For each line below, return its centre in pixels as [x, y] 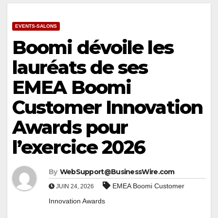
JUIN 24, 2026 [74, 187]
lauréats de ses [80, 68]
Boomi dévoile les [93, 48]
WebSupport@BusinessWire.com [117, 172]
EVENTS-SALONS [36, 26]
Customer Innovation [107, 108]
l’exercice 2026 [79, 147]
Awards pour [70, 127]
